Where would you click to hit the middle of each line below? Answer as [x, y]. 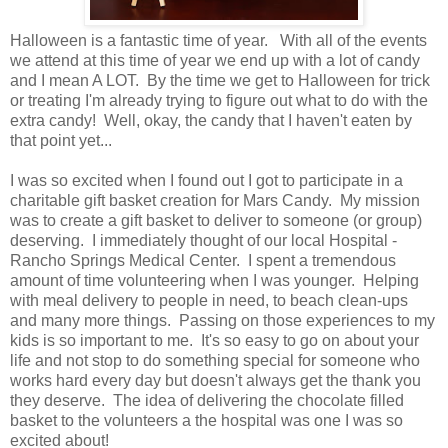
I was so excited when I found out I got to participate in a [206, 180]
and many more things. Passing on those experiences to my [222, 320]
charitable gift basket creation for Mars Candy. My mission [215, 200]
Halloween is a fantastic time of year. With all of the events [218, 40]
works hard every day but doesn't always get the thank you [215, 380]
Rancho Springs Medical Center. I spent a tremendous [203, 260]
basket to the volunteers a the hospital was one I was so [206, 420]
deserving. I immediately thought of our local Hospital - [203, 240]
